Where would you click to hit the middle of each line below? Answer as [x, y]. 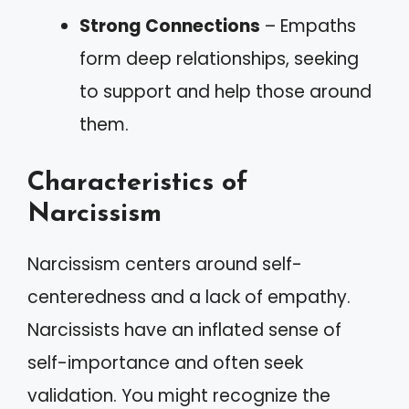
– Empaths [308, 26]
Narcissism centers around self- [165, 264]
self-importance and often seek [165, 362]
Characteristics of [137, 183]
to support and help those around [225, 92]
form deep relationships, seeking [219, 59]
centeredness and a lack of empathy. [189, 297]
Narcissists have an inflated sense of [184, 330]
